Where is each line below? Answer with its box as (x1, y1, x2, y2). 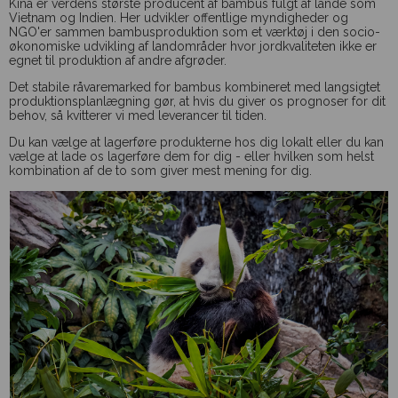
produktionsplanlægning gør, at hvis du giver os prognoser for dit (9, 93, 386, 108)
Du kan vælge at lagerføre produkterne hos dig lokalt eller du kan (9, 134, 384, 149)
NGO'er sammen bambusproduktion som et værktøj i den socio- (9, 24, 380, 39)
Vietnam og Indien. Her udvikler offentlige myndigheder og (9, 10, 348, 25)
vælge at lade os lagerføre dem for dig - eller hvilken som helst (9, 148, 374, 163)
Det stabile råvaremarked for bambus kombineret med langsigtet (9, 79, 380, 94)
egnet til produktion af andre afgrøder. (9, 52, 227, 68)
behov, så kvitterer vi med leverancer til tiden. (9, 107, 267, 123)
